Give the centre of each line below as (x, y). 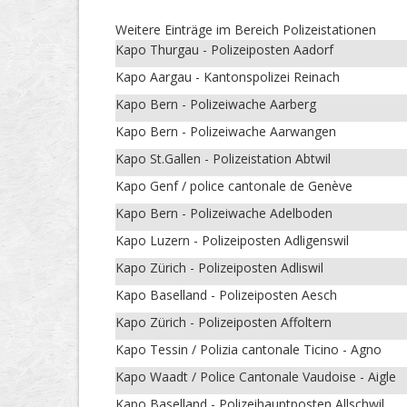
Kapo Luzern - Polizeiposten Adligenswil (232, 241)
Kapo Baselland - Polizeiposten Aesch (226, 295)
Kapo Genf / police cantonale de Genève (234, 186)
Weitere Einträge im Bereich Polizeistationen (246, 30)
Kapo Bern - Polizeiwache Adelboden (224, 213)
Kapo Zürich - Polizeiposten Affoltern (223, 323)
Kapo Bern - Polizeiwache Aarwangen (226, 132)
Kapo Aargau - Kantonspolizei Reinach (228, 77)
